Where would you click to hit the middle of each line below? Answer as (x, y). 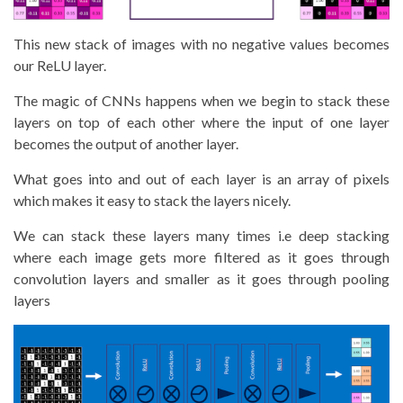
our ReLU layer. (60, 65)
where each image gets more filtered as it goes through (201, 256)
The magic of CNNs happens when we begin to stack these (201, 100)
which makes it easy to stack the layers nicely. (152, 200)
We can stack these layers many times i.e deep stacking (201, 235)
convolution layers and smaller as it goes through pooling (201, 278)
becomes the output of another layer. (126, 143)
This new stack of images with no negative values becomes (201, 43)
